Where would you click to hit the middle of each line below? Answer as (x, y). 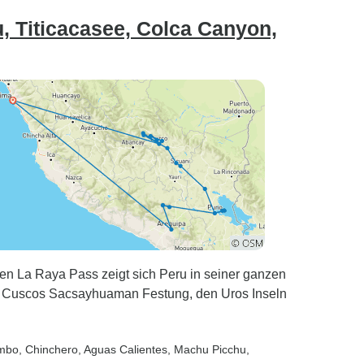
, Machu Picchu (207, 349)
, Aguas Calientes (123, 349)
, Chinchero (48, 349)
